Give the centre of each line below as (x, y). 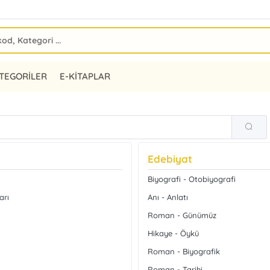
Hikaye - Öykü (174, 233)
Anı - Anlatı (168, 197)
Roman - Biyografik (184, 251)
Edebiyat (170, 159)
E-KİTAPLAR (85, 76)
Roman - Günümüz (182, 215)
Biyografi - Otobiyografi (192, 179)
